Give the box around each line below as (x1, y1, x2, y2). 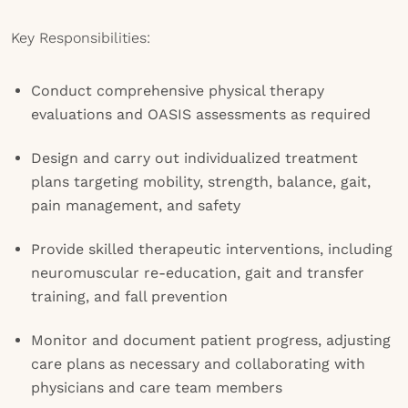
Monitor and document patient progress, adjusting (31, 331, 391, 349)
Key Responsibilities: (11, 29, 150, 46)
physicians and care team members (31, 379, 282, 396)
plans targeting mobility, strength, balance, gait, (31, 173, 371, 190)
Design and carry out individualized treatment (31, 149, 358, 167)
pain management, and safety (31, 197, 240, 214)
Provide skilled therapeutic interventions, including (31, 240, 393, 258)
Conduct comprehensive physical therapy (31, 82, 324, 99)
